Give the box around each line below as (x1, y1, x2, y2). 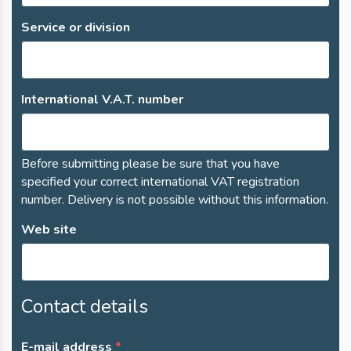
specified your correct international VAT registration (21, 172, 299, 190)
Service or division (21, 18, 130, 36)
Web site (21, 220, 77, 238)
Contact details (21, 293, 148, 319)
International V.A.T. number (21, 90, 183, 108)
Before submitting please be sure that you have (21, 154, 280, 172)
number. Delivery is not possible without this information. (21, 190, 328, 208)
